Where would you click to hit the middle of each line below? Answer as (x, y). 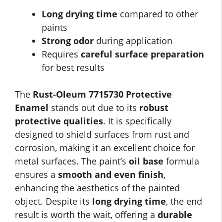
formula (181, 161)
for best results (73, 68)
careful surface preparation (142, 54)
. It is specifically (137, 121)
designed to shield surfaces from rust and (102, 135)
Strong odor (68, 41)
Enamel (32, 108)
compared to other (158, 14)
